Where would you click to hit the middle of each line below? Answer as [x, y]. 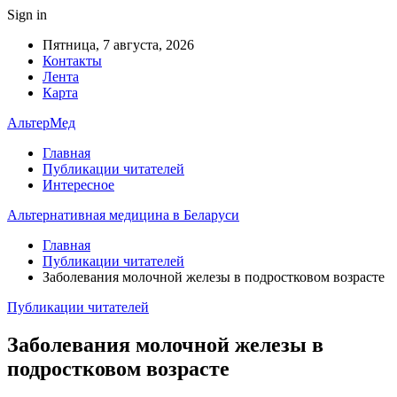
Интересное [78, 185]
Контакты [72, 61]
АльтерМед [41, 123]
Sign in [27, 15]
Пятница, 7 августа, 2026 [118, 45]
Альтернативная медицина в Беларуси [123, 215]
